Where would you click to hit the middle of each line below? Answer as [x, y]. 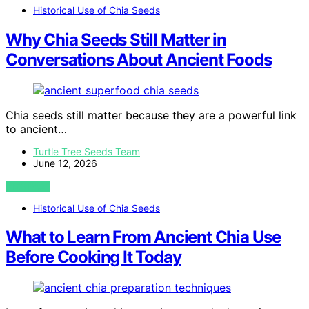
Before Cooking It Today [93, 257]
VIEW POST [28, 186]
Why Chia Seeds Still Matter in [116, 39]
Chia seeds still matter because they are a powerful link [151, 115]
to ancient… [36, 129]
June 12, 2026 [65, 163]
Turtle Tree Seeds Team [87, 151]
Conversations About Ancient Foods [139, 59]
